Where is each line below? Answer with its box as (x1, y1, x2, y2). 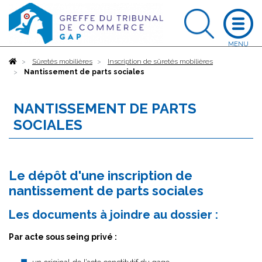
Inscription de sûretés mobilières (108, 57, 213, 65)
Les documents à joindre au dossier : (9, 208, 218, 222)
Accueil (17, 57, 41, 65)
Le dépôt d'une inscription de (9, 168, 192, 183)
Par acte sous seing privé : (9, 232, 117, 242)
